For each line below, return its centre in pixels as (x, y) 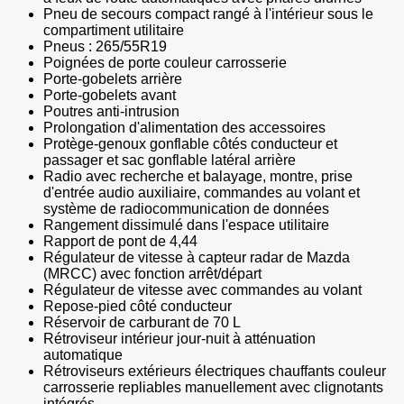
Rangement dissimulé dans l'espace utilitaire (186, 225)
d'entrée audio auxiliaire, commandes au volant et (202, 193)
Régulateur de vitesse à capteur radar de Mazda (197, 258)
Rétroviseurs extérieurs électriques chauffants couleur (215, 372)
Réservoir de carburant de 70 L (142, 323)
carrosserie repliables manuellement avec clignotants (213, 388)
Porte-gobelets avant (110, 96)
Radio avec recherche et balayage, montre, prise (198, 177)
